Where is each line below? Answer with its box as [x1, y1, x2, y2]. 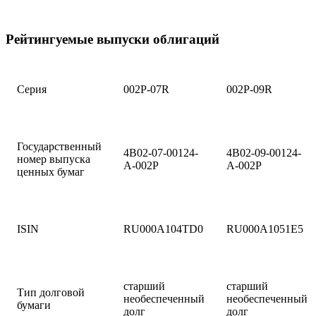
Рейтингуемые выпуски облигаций [6, 32, 219, 47]
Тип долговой [17, 286, 85, 298]
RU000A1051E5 [226, 222, 303, 235]
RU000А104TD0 [123, 222, 203, 235]
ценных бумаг [17, 165, 85, 178]
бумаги [17, 298, 51, 311]
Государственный [17, 140, 102, 152]
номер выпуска [17, 152, 90, 165]
